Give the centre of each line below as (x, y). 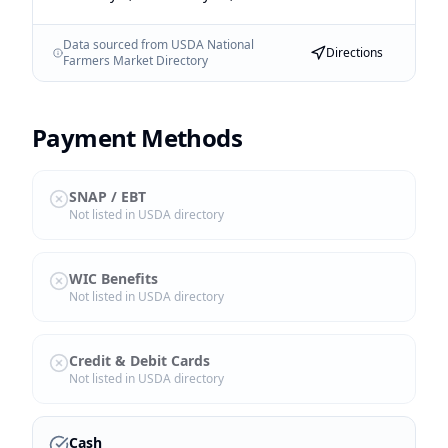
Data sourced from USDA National (158, 44)
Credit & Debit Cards (139, 360)
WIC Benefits (113, 278)
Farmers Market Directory (135, 60)
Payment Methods (137, 137)
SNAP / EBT (107, 196)
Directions (354, 52)
